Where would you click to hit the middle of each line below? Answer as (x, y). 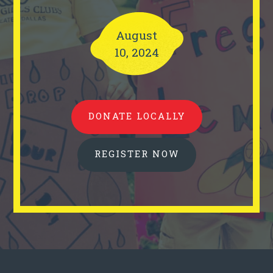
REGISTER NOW (136, 154)
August (136, 35)
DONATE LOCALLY (136, 116)
